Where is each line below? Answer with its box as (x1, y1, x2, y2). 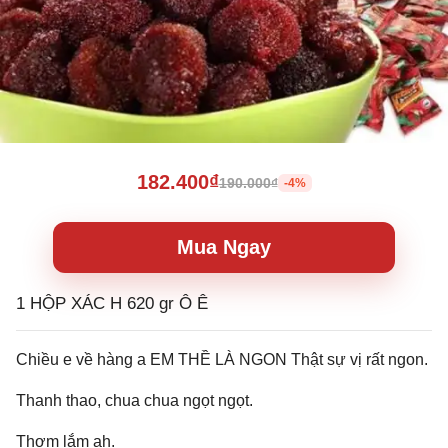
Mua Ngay (176, 236, 271, 258)
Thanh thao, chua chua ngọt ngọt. (16, 392, 253, 409)
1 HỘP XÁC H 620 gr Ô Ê (16, 294, 208, 313)
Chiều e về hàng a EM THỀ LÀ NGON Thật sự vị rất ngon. (16, 351, 428, 368)
